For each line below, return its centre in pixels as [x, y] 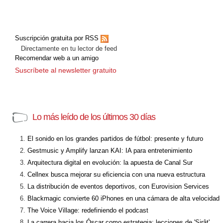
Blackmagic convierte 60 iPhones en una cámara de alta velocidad [123, 198]
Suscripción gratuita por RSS [58, 38]
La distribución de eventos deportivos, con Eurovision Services [118, 186]
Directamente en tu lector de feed [66, 48]
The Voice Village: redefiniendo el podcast [88, 210]
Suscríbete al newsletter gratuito [66, 70]
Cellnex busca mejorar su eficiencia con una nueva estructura [116, 174]
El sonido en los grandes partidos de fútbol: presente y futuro [115, 138]
